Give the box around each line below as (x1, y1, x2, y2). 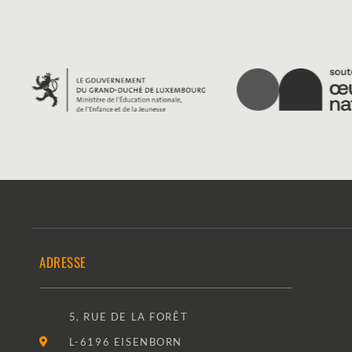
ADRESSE (39, 251, 86, 272)
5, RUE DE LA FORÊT (68, 310, 189, 323)
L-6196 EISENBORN (68, 335, 183, 348)
